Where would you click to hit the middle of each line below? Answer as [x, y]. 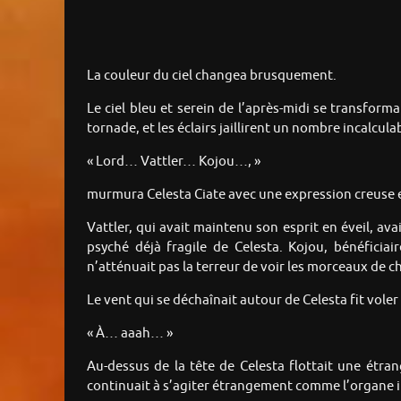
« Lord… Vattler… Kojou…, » [174, 162]
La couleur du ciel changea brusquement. [212, 76]
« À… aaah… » [130, 334]
